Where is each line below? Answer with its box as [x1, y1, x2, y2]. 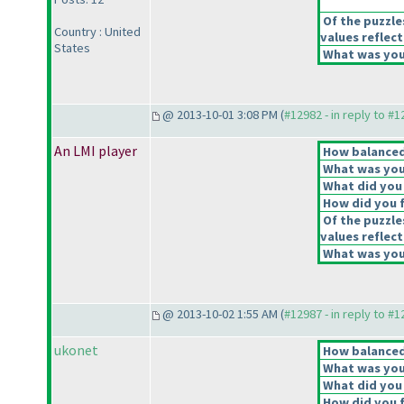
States [54, 40, 90, 57]
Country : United [54, 23, 141, 41]
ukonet [54, 341, 98, 360]
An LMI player [54, 142, 137, 161]
